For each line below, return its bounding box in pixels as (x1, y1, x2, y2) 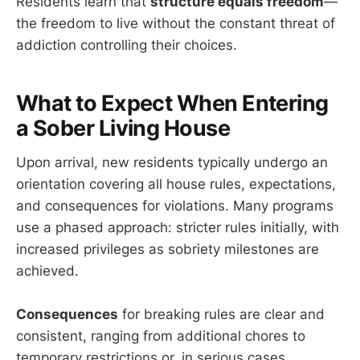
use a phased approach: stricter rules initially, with (16, 219, 339, 235)
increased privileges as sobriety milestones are (16, 240, 319, 257)
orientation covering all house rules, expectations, (16, 175, 336, 192)
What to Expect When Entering (16, 90, 329, 117)
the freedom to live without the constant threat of (16, 14, 335, 31)
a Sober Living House (16, 115, 231, 142)
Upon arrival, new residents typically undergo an (16, 153, 328, 170)
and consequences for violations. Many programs (16, 197, 333, 214)
